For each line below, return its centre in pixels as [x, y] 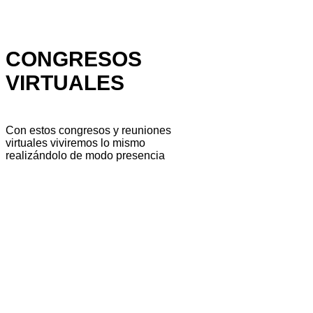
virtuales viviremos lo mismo [75, 143]
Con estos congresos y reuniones [88, 131]
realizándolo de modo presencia [85, 156]
